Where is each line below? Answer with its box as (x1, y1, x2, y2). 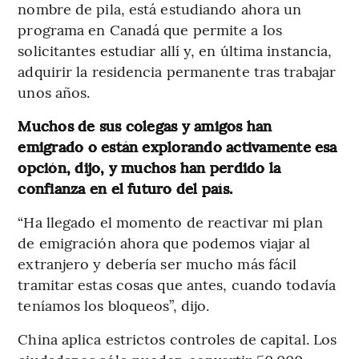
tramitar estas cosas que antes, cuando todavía (18, 273, 336, 294)
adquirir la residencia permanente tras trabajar (18, 60, 337, 81)
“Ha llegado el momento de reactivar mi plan (18, 211, 323, 232)
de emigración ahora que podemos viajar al (18, 232, 311, 252)
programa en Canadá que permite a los (18, 18, 282, 39)
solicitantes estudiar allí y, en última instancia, (18, 39, 333, 60)
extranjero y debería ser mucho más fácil (18, 252, 297, 273)
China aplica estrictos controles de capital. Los (18, 328, 337, 349)
